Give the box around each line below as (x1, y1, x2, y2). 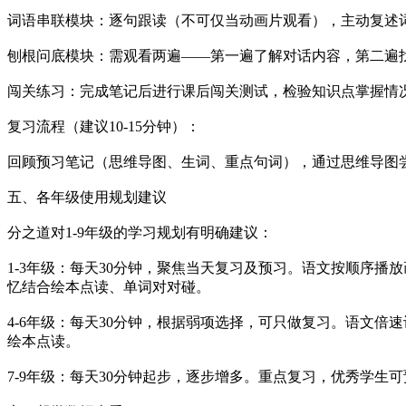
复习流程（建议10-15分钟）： (7, 118, 200, 134)
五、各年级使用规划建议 (7, 188, 167, 205)
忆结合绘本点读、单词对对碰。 (7, 278, 210, 295)
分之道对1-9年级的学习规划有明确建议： (7, 224, 273, 240)
